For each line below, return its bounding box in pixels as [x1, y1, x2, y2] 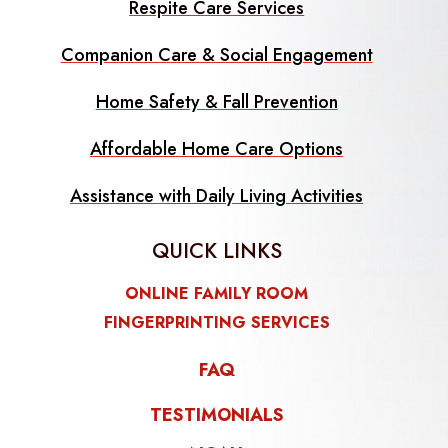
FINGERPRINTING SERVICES [103, 311, 330, 335]
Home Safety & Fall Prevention [95, 89, 338, 116]
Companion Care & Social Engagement [60, 42, 373, 69]
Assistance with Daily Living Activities [70, 183, 364, 210]
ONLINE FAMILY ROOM [125, 282, 309, 306]
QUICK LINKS [151, 236, 282, 267]
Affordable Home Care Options [90, 136, 344, 163]
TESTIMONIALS [149, 402, 284, 429]
